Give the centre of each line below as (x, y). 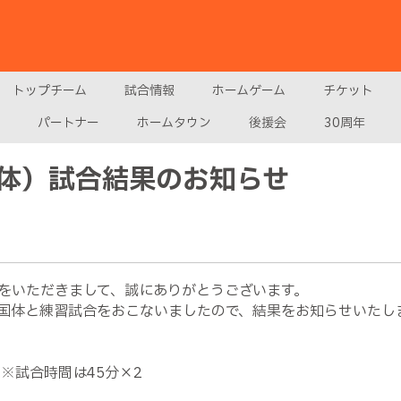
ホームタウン (174, 123)
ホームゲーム (249, 91)
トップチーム (50, 91)
